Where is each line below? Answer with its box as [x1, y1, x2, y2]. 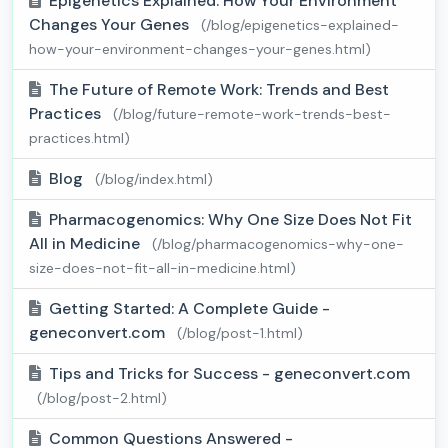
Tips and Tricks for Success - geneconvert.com [49, 363, 410, 385]
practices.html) [29, 129, 130, 148]
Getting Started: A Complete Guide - [49, 298, 330, 320]
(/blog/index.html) [95, 170, 213, 189]
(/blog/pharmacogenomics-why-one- [152, 235, 404, 254]
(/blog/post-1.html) [177, 324, 303, 343]
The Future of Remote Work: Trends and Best [49, 79, 389, 101]
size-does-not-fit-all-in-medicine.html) [29, 259, 296, 278]
